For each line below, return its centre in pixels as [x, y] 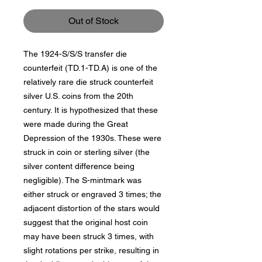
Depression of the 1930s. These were [92, 138]
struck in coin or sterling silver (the [87, 152]
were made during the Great [76, 124]
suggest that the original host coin [86, 222]
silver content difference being [79, 166]
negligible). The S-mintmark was [82, 180]
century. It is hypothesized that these [91, 110]
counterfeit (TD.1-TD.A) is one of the [90, 68]
